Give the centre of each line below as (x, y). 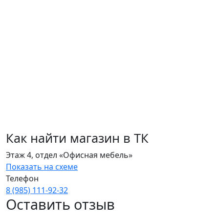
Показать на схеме (42, 167)
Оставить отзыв (60, 204)
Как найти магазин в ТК (77, 138)
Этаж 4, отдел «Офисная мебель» (69, 155)
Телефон (22, 179)
